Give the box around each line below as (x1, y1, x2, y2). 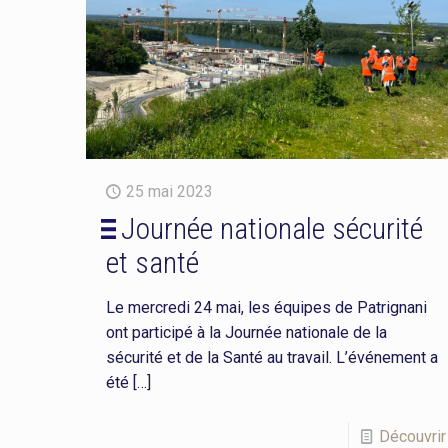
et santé (105, 244, 199, 280)
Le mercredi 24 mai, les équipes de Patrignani (105, 297, 427, 317)
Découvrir (378, 426, 446, 446)
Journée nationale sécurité (120, 210, 423, 246)
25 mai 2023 (125, 181, 213, 201)
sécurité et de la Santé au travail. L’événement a (105, 347, 438, 367)
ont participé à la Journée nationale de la (105, 322, 387, 342)
